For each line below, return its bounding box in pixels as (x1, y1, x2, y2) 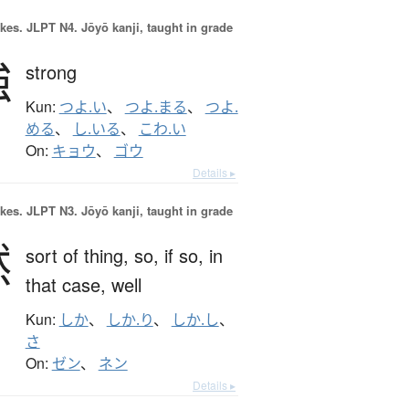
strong (25, 58, 77, 86)
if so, (163, 242, 209, 269)
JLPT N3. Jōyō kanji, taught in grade (22, 202, 233, 220)
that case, (25, 271, 111, 299)
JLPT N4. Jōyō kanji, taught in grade (22, 18, 233, 37)
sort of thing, (25, 242, 134, 269)
